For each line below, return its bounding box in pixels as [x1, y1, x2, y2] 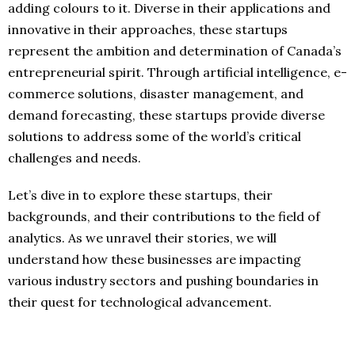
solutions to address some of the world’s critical [8, 128, 301, 144]
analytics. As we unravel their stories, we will [8, 229, 277, 246]
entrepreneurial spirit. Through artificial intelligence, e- [8, 63, 347, 80]
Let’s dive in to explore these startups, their [8, 186, 273, 203]
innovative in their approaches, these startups [8, 21, 288, 37]
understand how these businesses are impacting [8, 250, 301, 267]
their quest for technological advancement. [8, 293, 272, 310]
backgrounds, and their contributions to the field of [8, 208, 320, 224]
